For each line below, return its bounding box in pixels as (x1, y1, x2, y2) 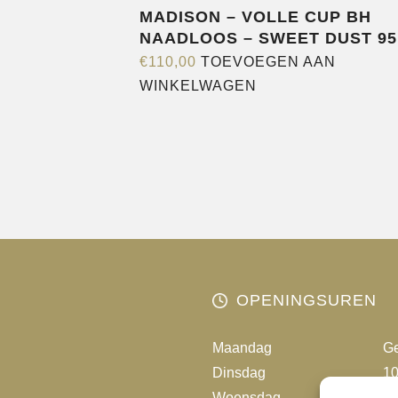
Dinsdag (212, 365, 266, 380)
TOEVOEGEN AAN (201, 54, 336, 69)
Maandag (212, 340, 272, 355)
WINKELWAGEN (139, 78, 257, 93)
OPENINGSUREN (236, 291, 377, 309)
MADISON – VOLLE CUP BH (139, 8, 371, 26)
